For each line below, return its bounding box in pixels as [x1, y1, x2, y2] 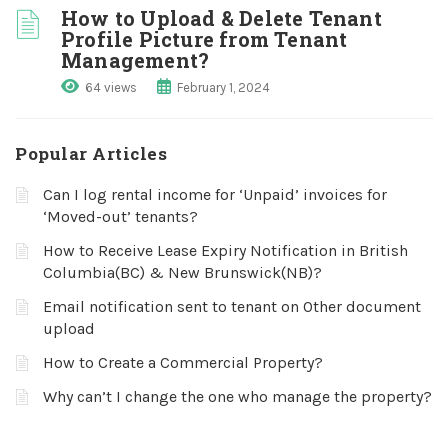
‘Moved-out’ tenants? [43, 207, 198, 226]
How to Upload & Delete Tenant [61, 5, 382, 31]
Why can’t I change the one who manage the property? [43, 387, 432, 406]
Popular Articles [15, 142, 167, 165]
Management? [61, 47, 210, 73]
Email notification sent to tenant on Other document [43, 297, 421, 316]
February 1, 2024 [177, 80, 270, 95]
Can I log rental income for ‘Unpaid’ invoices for [43, 185, 387, 204]
